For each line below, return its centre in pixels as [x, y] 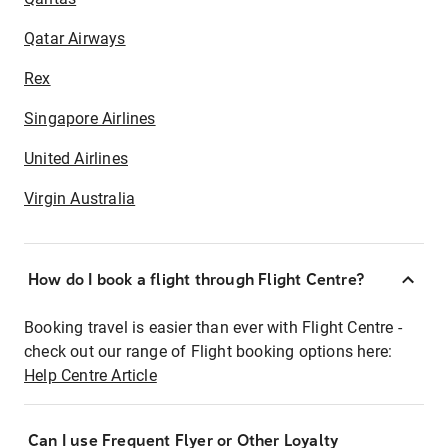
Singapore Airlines [90, 118]
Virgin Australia [80, 198]
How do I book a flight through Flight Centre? [196, 279]
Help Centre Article [90, 375]
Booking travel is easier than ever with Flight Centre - [213, 327]
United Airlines [76, 158]
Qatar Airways [75, 38]
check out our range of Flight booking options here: [208, 351]
